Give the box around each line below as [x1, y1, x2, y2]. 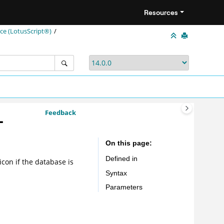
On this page [105, 139, 149, 147]
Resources [144, 7, 178, 17]
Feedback [44, 108, 76, 117]
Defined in [105, 154, 137, 162]
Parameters [105, 183, 142, 191]
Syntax [105, 168, 127, 177]
